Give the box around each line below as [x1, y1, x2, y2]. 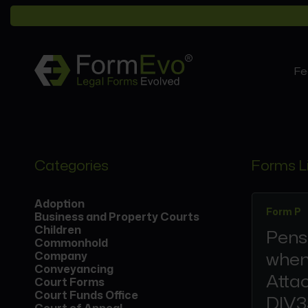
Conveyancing [34, 261, 113, 276]
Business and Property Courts [34, 209, 199, 224]
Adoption [34, 196, 85, 211]
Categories [34, 155, 109, 175]
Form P [266, 205, 301, 218]
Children [34, 222, 81, 237]
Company [34, 248, 87, 263]
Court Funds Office [34, 287, 138, 302]
